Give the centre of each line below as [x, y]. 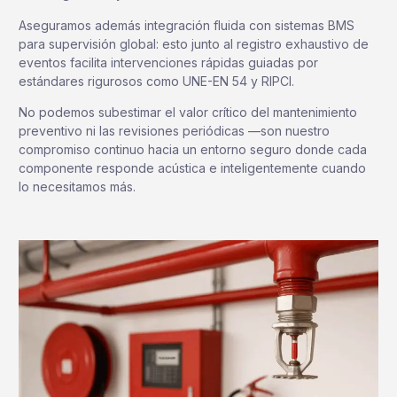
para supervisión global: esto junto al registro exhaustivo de [194, 43]
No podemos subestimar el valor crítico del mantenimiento [188, 113]
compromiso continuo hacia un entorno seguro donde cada [193, 150]
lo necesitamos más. [77, 187]
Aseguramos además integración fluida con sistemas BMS [187, 25]
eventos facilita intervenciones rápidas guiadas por [168, 62]
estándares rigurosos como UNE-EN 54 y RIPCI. [156, 81]
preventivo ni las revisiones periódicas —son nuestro [174, 131]
